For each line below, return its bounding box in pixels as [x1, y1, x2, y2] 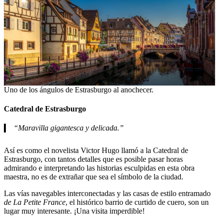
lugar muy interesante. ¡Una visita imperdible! [4, 207, 145, 216]
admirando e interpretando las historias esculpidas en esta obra [4, 164, 195, 173]
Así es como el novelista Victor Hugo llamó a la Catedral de [4, 146, 188, 155]
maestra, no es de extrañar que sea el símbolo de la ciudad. [4, 173, 183, 181]
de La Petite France [4, 198, 66, 207]
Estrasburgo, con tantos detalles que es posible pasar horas [4, 155, 183, 164]
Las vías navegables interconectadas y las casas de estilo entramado [4, 189, 211, 198]
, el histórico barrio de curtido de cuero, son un [66, 198, 209, 207]
